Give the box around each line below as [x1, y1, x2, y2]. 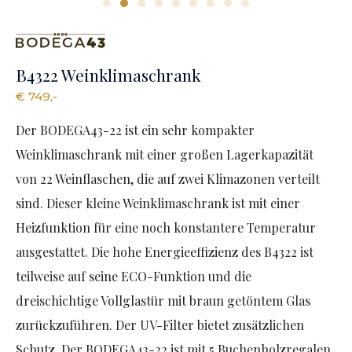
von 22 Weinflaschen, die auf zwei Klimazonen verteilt [16, 170, 320, 188]
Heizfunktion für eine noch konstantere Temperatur [16, 219, 316, 236]
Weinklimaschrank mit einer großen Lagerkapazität [16, 146, 313, 163]
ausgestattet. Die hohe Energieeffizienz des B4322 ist [16, 244, 313, 261]
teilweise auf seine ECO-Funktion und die [16, 268, 251, 285]
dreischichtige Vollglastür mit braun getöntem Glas [16, 292, 310, 310]
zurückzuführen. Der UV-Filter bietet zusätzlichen [16, 317, 304, 334]
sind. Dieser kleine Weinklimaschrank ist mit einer [16, 195, 300, 212]
